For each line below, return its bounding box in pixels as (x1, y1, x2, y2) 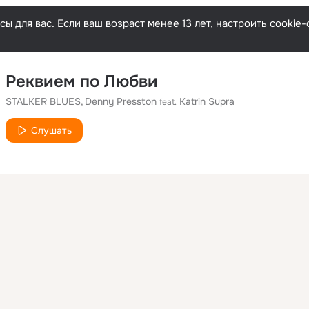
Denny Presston (85, 95, 157, 108)
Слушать (31, 124, 72, 137)
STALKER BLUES (6, 95, 81, 108)
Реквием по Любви (6, 71, 158, 92)
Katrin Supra (179, 95, 235, 108)
